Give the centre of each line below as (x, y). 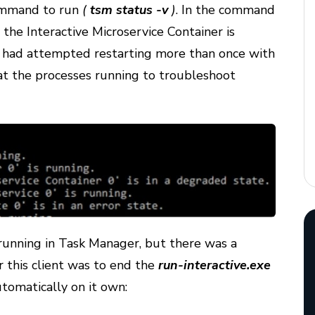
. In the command (226, 10)
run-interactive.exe (215, 265)
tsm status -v (129, 10)
